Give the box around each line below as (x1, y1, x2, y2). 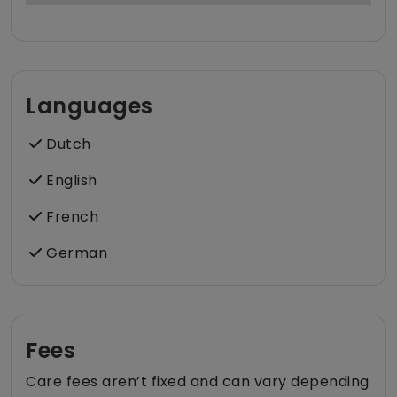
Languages (26, 91, 153, 121)
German (42, 243, 107, 264)
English (42, 170, 97, 191)
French (42, 206, 98, 228)
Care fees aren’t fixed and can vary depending (26, 371, 370, 393)
